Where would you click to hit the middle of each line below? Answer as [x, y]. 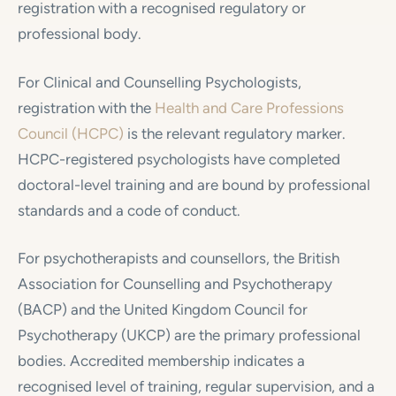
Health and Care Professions [249, 107]
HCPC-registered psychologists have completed [179, 159]
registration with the [86, 107]
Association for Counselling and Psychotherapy [175, 284]
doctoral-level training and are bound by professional [194, 184]
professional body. [80, 34]
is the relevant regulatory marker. [235, 133]
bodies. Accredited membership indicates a [161, 361]
